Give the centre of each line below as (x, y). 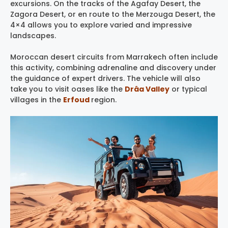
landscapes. (33, 35)
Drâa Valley (147, 89)
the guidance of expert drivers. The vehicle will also (105, 78)
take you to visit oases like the (67, 89)
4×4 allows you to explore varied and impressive (101, 25)
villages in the (37, 99)
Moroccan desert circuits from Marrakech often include (114, 57)
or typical (189, 89)
